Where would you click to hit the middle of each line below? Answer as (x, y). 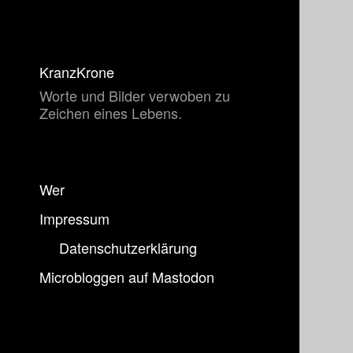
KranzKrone (77, 72)
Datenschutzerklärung (128, 247)
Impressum (74, 218)
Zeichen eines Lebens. (111, 113)
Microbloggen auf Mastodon (127, 277)
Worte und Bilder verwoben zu (135, 95)
